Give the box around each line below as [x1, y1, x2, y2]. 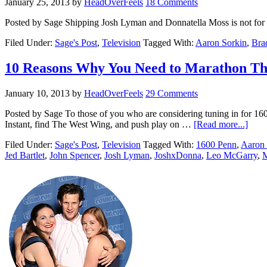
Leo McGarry [206, 150, 257, 161]
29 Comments [145, 88, 198, 99]
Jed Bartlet [5, 150, 45, 161]
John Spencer [49, 150, 100, 161]
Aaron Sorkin [195, 38, 247, 48]
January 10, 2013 [5, 88, 70, 99]
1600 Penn [196, 139, 237, 150]
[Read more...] [194, 119, 248, 130]
